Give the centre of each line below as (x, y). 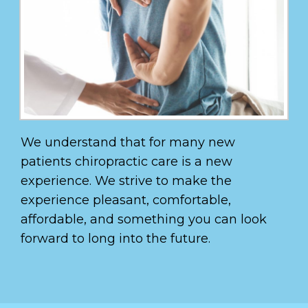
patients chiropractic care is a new (126, 161)
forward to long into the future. (115, 238)
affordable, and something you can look (144, 219)
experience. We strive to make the (126, 180)
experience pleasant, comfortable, (126, 200)
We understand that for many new (128, 142)
